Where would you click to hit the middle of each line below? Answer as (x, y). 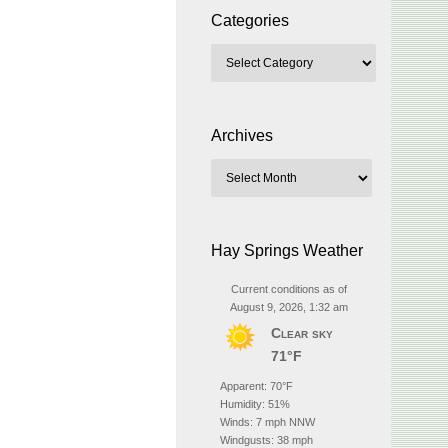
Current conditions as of (289, 289)
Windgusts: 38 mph (266, 440)
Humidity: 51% (255, 404)
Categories (250, 20)
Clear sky (302, 333)
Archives (242, 135)
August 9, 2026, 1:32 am (289, 307)
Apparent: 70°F (256, 386)
